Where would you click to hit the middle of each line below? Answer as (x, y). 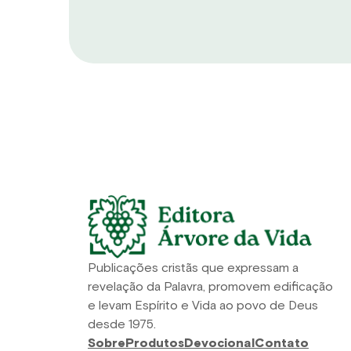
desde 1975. (122, 324)
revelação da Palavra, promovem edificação (210, 286)
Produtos (155, 343)
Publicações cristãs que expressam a (193, 268)
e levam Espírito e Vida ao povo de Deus (203, 305)
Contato (282, 343)
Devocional (219, 343)
